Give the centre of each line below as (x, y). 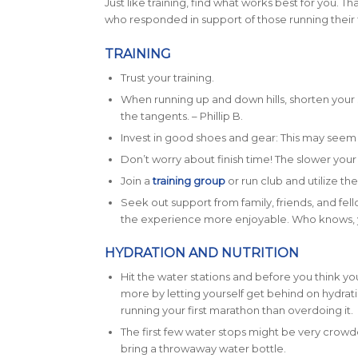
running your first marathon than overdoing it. (237, 310)
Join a (136, 181)
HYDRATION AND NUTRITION (201, 253)
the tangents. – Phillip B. (183, 116)
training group (189, 181)
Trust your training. (167, 78)
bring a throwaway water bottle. (203, 349)
